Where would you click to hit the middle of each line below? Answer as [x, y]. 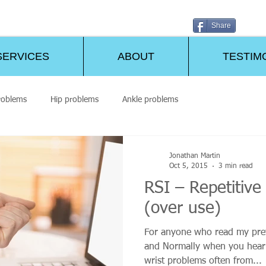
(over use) [183, 208]
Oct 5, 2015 [189, 166]
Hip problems [75, 100]
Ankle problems [150, 100]
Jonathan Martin [195, 156]
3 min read [236, 166]
